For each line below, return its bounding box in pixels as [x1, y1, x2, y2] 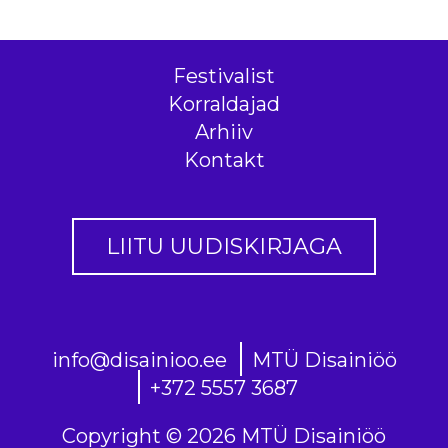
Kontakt [183, 147, 265, 172]
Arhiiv [195, 119, 253, 144]
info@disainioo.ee [51, 348, 227, 372]
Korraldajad [168, 91, 280, 116]
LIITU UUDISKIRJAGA [105, 233, 342, 261]
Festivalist [173, 63, 275, 88]
